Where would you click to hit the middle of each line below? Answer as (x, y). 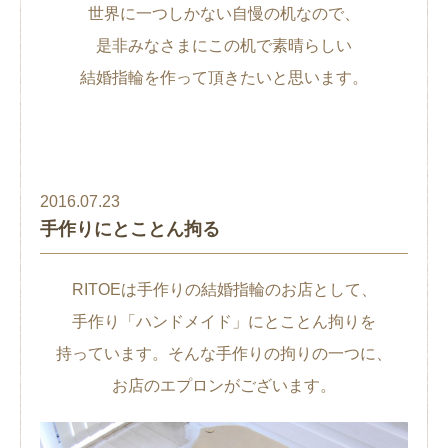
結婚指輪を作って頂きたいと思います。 (224, 78)
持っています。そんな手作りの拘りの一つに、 (224, 354)
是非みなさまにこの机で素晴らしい (224, 46)
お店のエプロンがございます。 (224, 386)
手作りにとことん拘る (130, 229)
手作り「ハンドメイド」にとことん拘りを (224, 322)
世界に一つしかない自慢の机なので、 (224, 14)
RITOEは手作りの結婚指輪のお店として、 (224, 290)
